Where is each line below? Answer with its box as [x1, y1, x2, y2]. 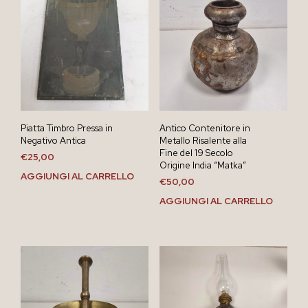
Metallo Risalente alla [159, 134, 247, 146]
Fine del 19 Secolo [159, 146, 233, 159]
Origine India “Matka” [159, 159, 246, 171]
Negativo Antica [21, 134, 86, 146]
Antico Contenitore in [159, 122, 250, 134]
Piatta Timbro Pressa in [21, 122, 113, 134]
